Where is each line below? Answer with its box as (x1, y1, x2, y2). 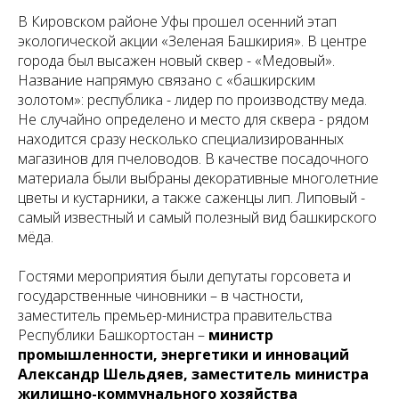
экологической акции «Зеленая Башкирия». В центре (18, 31, 367, 51)
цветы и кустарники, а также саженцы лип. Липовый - (18, 188, 365, 208)
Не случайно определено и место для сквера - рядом (18, 110, 369, 129)
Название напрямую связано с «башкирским (18, 70, 315, 90)
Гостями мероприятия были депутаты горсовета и (18, 266, 351, 286)
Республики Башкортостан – (18, 325, 208, 345)
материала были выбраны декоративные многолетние (18, 168, 379, 188)
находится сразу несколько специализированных (18, 129, 344, 149)
